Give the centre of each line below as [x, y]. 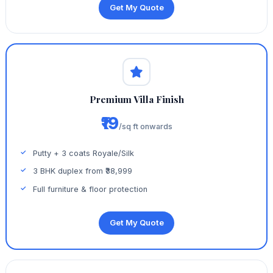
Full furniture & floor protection [90, 190]
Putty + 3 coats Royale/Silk [84, 153]
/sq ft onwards [145, 127]
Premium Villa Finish [136, 99]
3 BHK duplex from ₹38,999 [83, 171]
